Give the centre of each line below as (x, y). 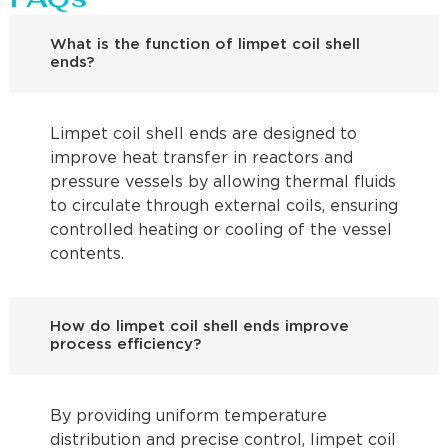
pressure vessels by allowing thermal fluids (223, 183)
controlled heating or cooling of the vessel (221, 231)
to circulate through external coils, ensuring (224, 207)
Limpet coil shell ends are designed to (203, 135)
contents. (87, 255)
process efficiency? (125, 345)
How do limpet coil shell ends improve (199, 327)
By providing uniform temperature (188, 417)
